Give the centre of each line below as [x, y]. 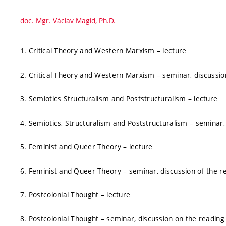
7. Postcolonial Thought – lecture [76, 194]
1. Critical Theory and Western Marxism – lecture [104, 51]
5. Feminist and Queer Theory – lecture [88, 147]
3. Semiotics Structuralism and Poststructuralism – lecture [120, 99]
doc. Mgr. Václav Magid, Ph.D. [68, 20]
